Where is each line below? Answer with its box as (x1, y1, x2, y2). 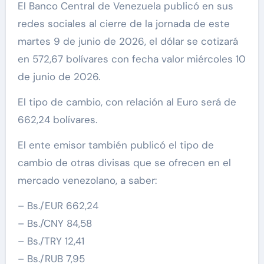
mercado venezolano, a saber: (17, 174, 157, 187)
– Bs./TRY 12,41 (17, 235, 84, 248)
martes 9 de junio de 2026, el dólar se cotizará (17, 35, 238, 48)
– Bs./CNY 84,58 (17, 217, 92, 230)
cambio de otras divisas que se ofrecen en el (17, 156, 231, 170)
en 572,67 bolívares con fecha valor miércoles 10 (17, 52, 246, 66)
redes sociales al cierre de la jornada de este (17, 17, 230, 31)
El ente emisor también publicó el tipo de (17, 138, 214, 152)
